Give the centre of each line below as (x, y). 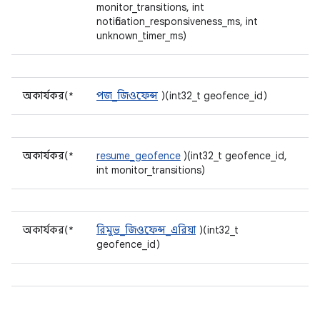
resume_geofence (139, 156)
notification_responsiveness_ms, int (177, 21)
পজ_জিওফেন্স (127, 96)
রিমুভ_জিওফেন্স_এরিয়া (146, 230)
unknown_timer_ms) (141, 36)
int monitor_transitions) (151, 170)
